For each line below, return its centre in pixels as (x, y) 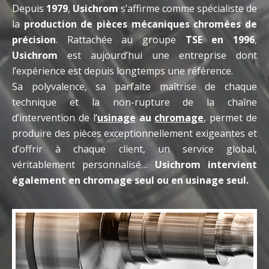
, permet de (231, 117)
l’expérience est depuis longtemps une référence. (122, 71)
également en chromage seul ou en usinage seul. (130, 180)
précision (34, 39)
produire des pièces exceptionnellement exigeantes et (134, 133)
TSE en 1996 (220, 39)
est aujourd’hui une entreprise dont (157, 55)
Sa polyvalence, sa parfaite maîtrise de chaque (134, 86)
